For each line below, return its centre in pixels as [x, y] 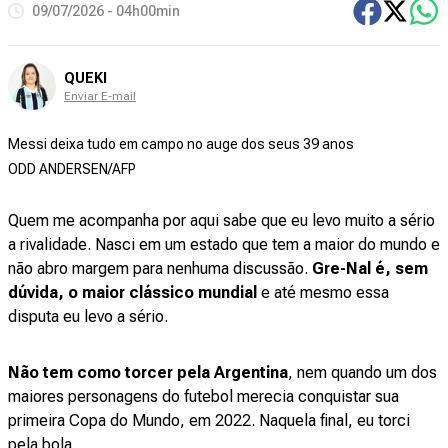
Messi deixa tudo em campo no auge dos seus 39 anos [181, 143]
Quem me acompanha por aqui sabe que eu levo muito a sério [221, 221]
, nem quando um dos [362, 373]
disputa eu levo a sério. [90, 317]
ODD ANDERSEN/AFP [72, 169]
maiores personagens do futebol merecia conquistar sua [203, 397]
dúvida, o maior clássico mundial [134, 293]
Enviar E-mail [100, 96]
